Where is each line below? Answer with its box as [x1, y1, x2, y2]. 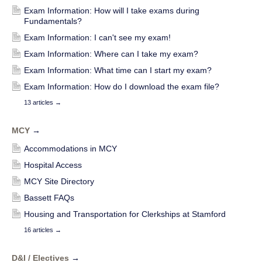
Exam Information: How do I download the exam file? [24, 81, 219, 91]
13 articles [24, 98, 55, 106]
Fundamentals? [24, 16, 82, 26]
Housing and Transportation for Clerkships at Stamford [24, 209, 226, 219]
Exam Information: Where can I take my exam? [24, 49, 198, 58]
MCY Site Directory [24, 176, 94, 186]
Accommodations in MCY [24, 143, 117, 153]
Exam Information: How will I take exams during [24, 5, 199, 15]
